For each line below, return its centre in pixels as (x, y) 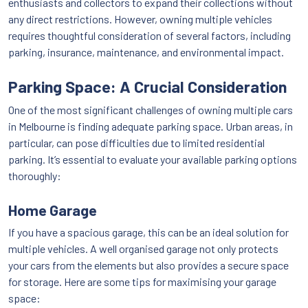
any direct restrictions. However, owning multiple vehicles (140, 19)
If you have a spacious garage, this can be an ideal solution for (148, 232)
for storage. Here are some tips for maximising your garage (142, 281)
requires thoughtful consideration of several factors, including (150, 35)
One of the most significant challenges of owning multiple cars (151, 109)
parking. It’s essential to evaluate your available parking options (153, 159)
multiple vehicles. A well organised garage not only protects (143, 248)
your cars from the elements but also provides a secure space (148, 265)
